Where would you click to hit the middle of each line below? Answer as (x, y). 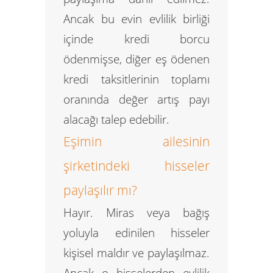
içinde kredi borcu (136, 39)
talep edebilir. (134, 119)
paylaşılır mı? (100, 190)
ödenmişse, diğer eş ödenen (136, 59)
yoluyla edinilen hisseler (136, 232)
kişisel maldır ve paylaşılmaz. (136, 253)
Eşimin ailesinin (136, 141)
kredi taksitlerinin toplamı (136, 79)
